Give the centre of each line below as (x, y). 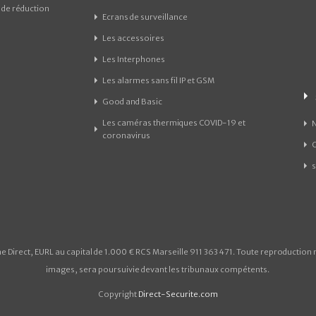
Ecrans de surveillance (145, 17)
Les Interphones (133, 59)
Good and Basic (132, 101)
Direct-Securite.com (178, 294)
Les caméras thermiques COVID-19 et (174, 122)
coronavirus (126, 135)
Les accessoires (133, 38)
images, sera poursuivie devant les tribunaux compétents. (158, 269)
